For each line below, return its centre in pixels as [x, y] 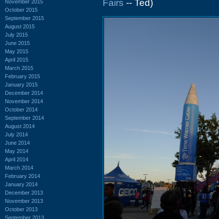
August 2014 [20, 126]
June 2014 [17, 142]
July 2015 [16, 34]
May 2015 [17, 51]
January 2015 [21, 84]
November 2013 [24, 201]
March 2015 [19, 68]
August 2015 [20, 26]
